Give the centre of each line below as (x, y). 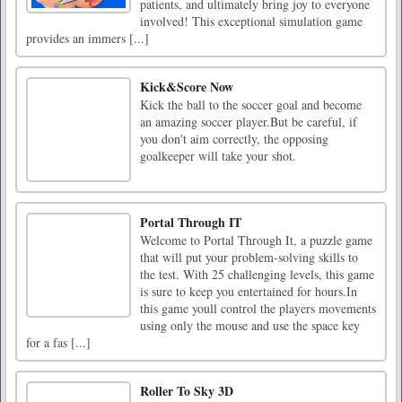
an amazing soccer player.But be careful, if (249, 121)
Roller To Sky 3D (187, 390)
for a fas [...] (58, 342)
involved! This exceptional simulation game (251, 21)
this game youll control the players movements (258, 308)
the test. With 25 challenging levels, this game (257, 274)
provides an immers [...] (87, 38)
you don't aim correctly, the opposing (234, 138)
